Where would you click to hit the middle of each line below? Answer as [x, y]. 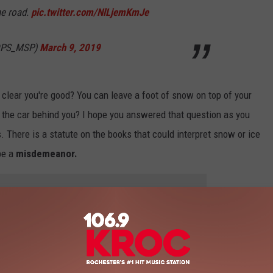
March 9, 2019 [70, 48]
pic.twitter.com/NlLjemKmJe [90, 12]
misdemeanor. [47, 154]
